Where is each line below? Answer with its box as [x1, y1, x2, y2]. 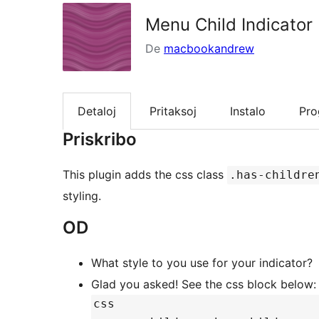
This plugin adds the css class [63, 167, 227, 182]
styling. [63, 189, 101, 204]
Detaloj [78, 104, 116, 119]
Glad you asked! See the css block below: [91, 277, 316, 292]
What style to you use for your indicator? [91, 256, 313, 271]
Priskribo [63, 129, 137, 150]
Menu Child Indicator [145, 14, 313, 35]
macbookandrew [164, 41, 254, 56]
